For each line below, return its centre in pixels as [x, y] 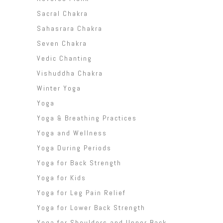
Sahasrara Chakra [70, 29]
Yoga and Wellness [72, 133]
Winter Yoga [59, 88]
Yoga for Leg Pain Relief [81, 193]
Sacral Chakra [62, 14]
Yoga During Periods [74, 148]
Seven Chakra [62, 44]
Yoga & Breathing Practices [87, 118]
